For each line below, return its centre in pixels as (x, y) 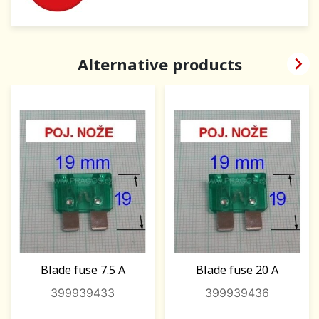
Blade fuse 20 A (237, 270)
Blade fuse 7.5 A (83, 270)
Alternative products (159, 64)
